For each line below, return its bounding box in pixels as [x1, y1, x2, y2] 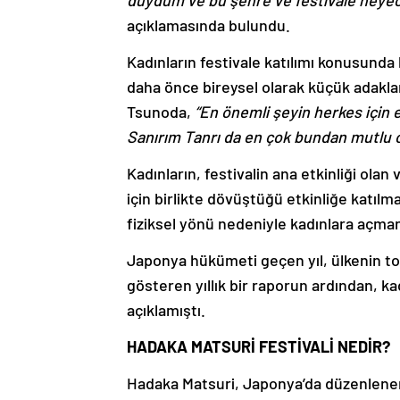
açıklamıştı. [127, 300, 205, 321]
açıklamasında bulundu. [127, 15, 290, 36]
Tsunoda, [127, 102, 195, 122]
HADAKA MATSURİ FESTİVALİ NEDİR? [127, 337, 390, 357]
